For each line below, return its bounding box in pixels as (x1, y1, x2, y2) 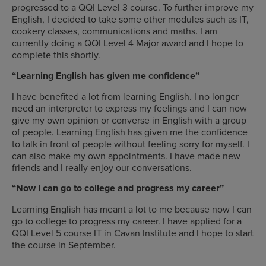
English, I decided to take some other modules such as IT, (12, 12, 249, 26)
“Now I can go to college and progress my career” (12, 181, 224, 195)
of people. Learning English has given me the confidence (12, 125, 248, 139)
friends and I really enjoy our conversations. (12, 161, 192, 175)
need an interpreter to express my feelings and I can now (12, 102, 247, 115)
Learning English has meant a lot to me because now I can (12, 202, 252, 216)
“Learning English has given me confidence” (12, 68, 199, 83)
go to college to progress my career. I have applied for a (12, 214, 242, 227)
